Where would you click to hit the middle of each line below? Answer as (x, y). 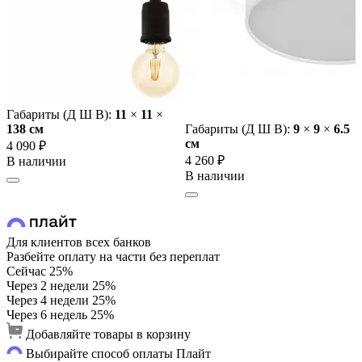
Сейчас (26, 271)
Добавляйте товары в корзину (108, 334)
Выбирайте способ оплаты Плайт (118, 353)
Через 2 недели (48, 285)
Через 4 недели (48, 300)
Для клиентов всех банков (79, 242)
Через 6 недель (47, 314)
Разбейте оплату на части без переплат (113, 256)
